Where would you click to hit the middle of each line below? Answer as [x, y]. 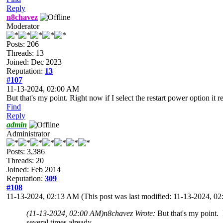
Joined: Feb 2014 [34, 169]
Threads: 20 [25, 160]
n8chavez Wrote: [130, 213]
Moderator [23, 26]
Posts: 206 [23, 44]
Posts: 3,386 [26, 151]
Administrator [28, 133]
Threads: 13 [25, 53]
